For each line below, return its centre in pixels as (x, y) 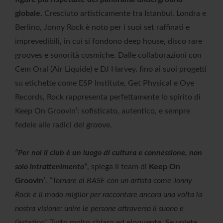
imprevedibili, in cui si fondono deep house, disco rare (109, 42)
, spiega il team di (118, 167)
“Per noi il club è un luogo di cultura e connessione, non (109, 153)
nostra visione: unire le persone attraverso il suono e (99, 209)
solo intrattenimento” (51, 167)
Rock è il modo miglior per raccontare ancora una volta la (109, 195)
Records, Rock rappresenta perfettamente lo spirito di (108, 97)
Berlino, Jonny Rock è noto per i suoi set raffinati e (102, 28)
